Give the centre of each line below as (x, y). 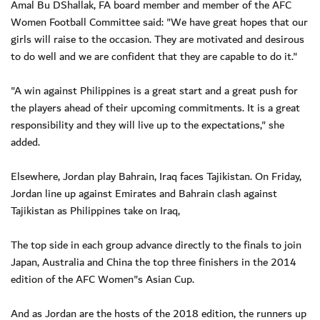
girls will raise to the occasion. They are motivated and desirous (157, 39)
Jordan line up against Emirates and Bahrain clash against (144, 193)
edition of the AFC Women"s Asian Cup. (102, 279)
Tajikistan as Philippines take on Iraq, (95, 210)
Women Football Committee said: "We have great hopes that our (159, 22)
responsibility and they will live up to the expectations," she (147, 125)
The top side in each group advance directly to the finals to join (156, 245)
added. (25, 142)
